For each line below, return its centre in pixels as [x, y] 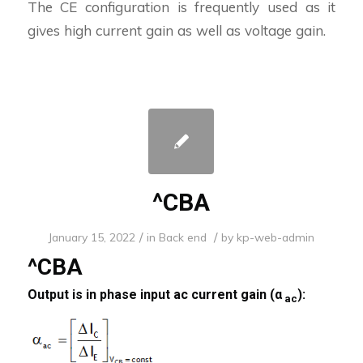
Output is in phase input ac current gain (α [154, 295]
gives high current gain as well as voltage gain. [176, 31]
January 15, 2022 [92, 237]
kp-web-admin [276, 237]
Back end [183, 237]
